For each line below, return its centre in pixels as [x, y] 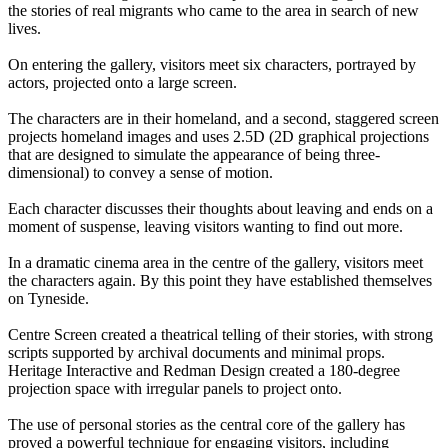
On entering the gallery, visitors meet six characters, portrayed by [212, 65]
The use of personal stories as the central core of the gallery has [206, 425]
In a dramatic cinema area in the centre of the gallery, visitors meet [215, 263]
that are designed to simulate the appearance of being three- [194, 155]
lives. [24, 29]
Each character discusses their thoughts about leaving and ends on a [220, 209]
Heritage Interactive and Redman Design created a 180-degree [204, 371]
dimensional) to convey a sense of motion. [140, 173]
